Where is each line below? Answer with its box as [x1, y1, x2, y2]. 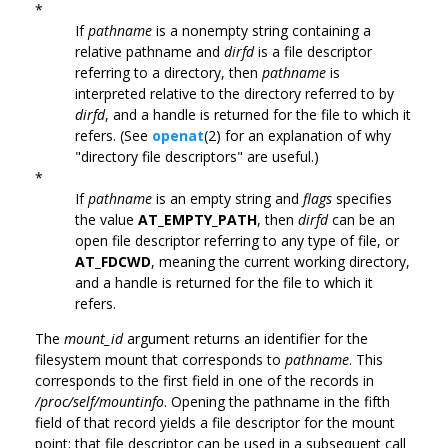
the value [75, 209, 138, 229]
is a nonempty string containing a [152, 20, 371, 40]
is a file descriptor [254, 41, 372, 61]
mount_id [64, 328, 123, 348]
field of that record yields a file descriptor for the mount [35, 412, 395, 432]
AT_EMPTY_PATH [138, 209, 257, 229]
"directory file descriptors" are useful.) [75, 146, 319, 166]
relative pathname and [75, 41, 224, 61]
